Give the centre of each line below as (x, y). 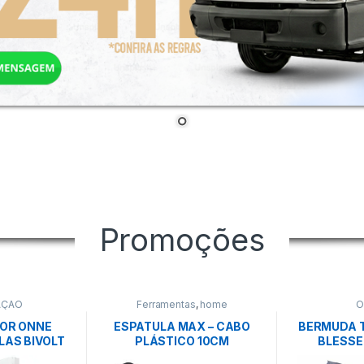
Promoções (182, 239)
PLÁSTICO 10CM (182, 341)
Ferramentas (166, 304)
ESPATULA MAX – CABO (182, 327)
